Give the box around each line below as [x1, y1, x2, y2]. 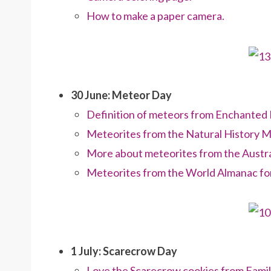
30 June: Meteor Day [71, 88, 172, 102]
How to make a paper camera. [87, 9, 224, 23]
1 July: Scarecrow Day [71, 244, 177, 258]
